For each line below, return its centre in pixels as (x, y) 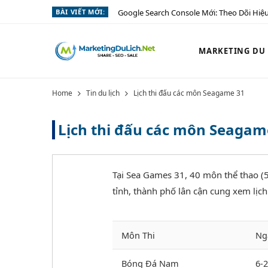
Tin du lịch (103, 93)
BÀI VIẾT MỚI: (80, 12)
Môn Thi (138, 235)
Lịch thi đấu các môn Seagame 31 (189, 93)
